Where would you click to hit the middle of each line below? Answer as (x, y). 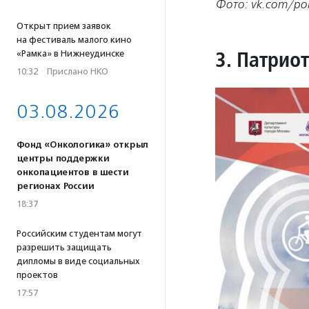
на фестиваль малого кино (74, 40)
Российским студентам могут (79, 233)
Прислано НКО (78, 71)
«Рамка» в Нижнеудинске (70, 53)
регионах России (55, 186)
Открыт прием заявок (64, 26)
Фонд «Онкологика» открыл (82, 145)
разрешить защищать (64, 247)
